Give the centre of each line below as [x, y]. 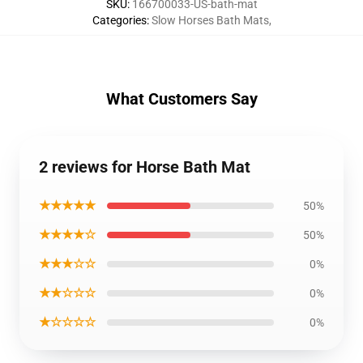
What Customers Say [181, 99]
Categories [119, 20]
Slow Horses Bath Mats [210, 20]
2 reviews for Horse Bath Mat [145, 167]
